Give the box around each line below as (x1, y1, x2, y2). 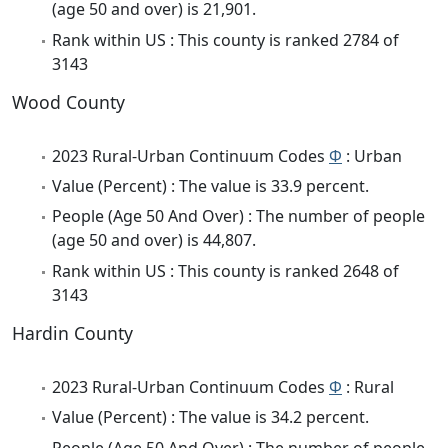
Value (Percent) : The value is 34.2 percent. (52, 406, 369, 429)
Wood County (12, 89, 125, 114)
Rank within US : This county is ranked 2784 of (52, 28, 399, 51)
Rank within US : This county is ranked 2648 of (52, 259, 399, 282)
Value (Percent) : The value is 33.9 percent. (52, 175, 369, 198)
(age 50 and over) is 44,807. (52, 229, 256, 252)
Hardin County (12, 320, 133, 345)
